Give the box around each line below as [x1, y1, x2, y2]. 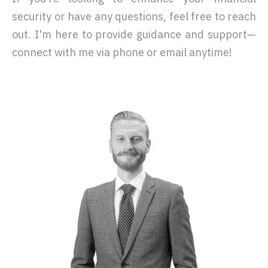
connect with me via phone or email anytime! [12, 45, 232, 59]
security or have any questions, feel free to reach [12, 10, 256, 23]
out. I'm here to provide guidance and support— [12, 28, 256, 41]
